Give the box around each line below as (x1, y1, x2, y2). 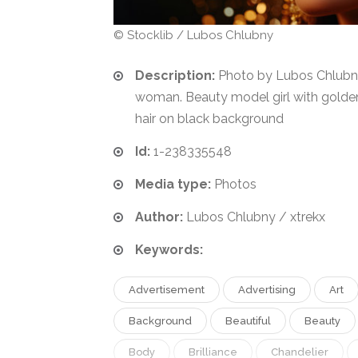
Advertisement (129, 283, 205, 296)
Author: (135, 209, 183, 225)
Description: (135, 67, 215, 83)
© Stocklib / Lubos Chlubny (113, 27, 273, 42)
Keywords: (135, 241, 203, 257)
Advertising (238, 283, 296, 296)
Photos (211, 176, 257, 192)
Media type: (135, 176, 211, 192)
